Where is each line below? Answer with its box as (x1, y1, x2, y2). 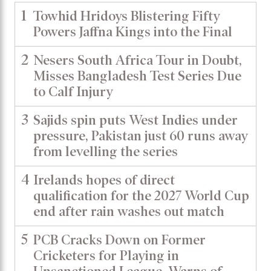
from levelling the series (33, 143, 178, 159)
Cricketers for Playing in (33, 247, 179, 263)
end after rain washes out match (33, 203, 224, 219)
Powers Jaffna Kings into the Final (33, 24, 232, 39)
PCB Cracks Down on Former (33, 232, 206, 247)
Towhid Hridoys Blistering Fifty (33, 8, 220, 24)
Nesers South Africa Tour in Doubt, (33, 52, 242, 68)
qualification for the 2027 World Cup (33, 188, 249, 203)
